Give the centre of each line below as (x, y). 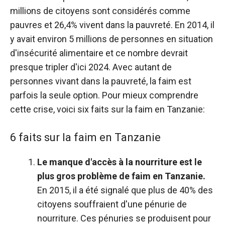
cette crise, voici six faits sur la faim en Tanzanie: (107, 109)
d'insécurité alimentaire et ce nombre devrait (99, 53)
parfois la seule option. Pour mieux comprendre (104, 95)
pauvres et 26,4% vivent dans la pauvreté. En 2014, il (112, 25)
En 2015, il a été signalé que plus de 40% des (125, 190)
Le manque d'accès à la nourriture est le (120, 162)
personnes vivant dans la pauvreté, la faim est (101, 81)
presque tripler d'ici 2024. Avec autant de (91, 67)
